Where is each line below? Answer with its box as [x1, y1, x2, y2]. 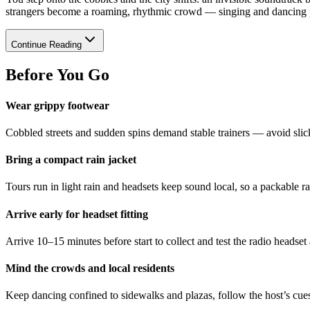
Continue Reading [11, 39, 82, 51]
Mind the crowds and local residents [6, 262, 174, 275]
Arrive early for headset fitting [6, 208, 148, 220]
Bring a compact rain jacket [6, 154, 136, 166]
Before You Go [6, 66, 109, 84]
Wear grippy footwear [6, 99, 109, 111]
